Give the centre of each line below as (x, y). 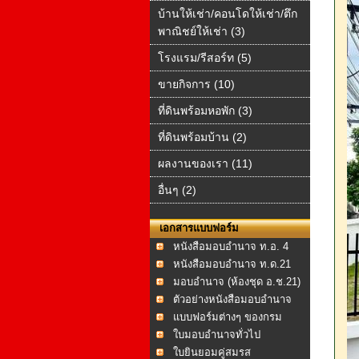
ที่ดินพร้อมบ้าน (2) (202, 137)
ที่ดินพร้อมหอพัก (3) (205, 111)
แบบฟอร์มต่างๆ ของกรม (228, 317)
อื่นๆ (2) (177, 190)
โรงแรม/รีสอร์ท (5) (205, 58)
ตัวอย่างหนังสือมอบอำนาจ (232, 299)
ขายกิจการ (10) (196, 84)
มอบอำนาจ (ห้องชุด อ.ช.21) (237, 282)
